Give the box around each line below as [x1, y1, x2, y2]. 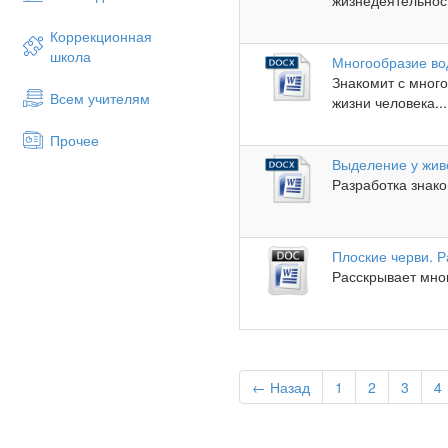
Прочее [50, 130, 99, 150]
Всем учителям [50, 88, 150, 108]
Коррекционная [50, 26, 152, 46]
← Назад [252, 377, 310, 398]
